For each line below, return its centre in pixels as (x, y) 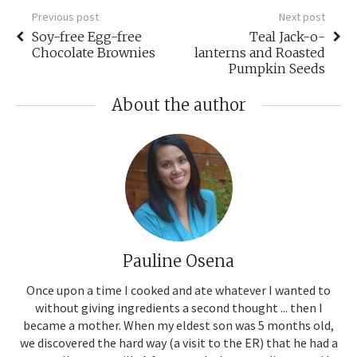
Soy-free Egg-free (87, 36)
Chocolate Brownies (94, 52)
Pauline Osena (178, 261)
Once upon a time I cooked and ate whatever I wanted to (178, 290)
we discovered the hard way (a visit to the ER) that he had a (178, 342)
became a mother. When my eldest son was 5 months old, (178, 325)
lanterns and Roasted (260, 52)
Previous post (65, 16)
